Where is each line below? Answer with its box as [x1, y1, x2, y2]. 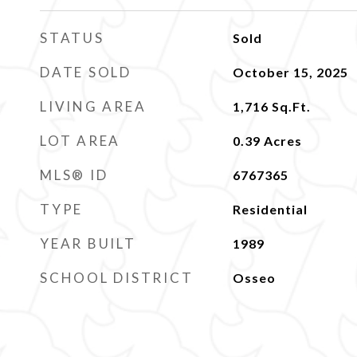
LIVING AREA [40, 98, 147, 115]
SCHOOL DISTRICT [40, 269, 194, 286]
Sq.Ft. [271, 99, 311, 114]
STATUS [40, 29, 104, 46]
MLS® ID [40, 167, 108, 183]
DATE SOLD [40, 64, 131, 80]
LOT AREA [40, 132, 120, 149]
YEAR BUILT [40, 235, 136, 252]
